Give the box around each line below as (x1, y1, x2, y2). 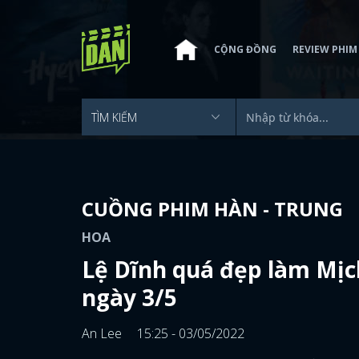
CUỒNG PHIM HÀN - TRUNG (82, 196, 343, 222)
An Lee (82, 325, 125, 342)
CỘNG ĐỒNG (214, 42, 276, 56)
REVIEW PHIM (292, 42, 357, 56)
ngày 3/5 (82, 282, 177, 313)
